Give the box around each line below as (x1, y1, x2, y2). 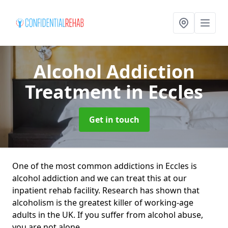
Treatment (25, 79, 126, 104)
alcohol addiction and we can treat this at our (12, 173, 187, 184)
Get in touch (89, 114, 139, 125)
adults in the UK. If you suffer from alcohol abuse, (12, 209, 203, 220)
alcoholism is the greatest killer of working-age (12, 197, 193, 208)
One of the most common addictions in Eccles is (12, 160, 197, 172)
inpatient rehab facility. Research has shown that (12, 185, 199, 196)
